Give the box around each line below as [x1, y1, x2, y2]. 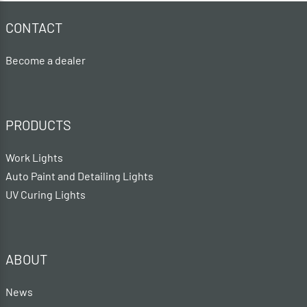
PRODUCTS [5, 116, 71, 133]
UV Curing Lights [5, 187, 86, 201]
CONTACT [5, 19, 62, 36]
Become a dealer [5, 53, 86, 66]
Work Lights [5, 150, 63, 164]
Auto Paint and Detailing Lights [5, 169, 153, 182]
